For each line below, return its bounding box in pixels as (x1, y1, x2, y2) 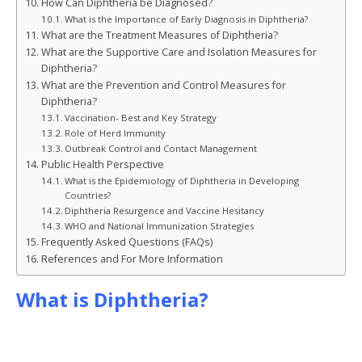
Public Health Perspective (40, 157, 164, 171)
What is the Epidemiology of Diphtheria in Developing (65, 174, 300, 187)
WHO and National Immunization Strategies (65, 219, 255, 232)
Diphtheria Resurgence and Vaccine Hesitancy (65, 204, 265, 217)
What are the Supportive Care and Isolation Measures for (40, 44, 317, 59)
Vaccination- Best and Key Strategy (65, 111, 217, 124)
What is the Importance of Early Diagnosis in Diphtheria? (65, 12, 309, 25)
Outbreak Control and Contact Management (65, 141, 258, 154)
